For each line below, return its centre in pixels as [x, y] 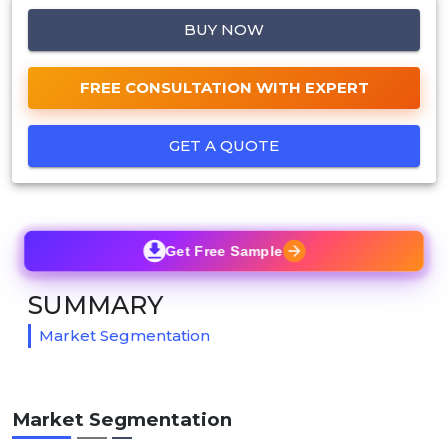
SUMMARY [95, 304]
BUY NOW [224, 29]
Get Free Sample [224, 250]
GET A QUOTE [224, 145]
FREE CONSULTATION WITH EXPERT [224, 87]
